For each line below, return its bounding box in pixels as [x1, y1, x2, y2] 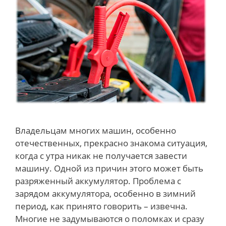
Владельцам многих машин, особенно [15, 124, 176, 136]
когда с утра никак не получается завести [15, 149, 187, 161]
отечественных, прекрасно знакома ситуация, [15, 137, 207, 149]
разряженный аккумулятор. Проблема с [15, 175, 181, 187]
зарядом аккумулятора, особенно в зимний [15, 187, 196, 199]
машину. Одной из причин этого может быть [15, 162, 203, 174]
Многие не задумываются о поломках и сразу [15, 212, 204, 224]
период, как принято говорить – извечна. [15, 200, 188, 212]
